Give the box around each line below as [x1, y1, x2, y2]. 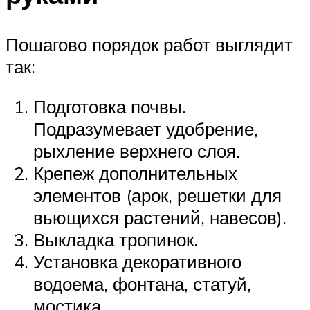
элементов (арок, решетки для [33, 183, 282, 206]
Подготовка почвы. [33, 95, 186, 118]
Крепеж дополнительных [33, 161, 237, 184]
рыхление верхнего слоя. [33, 139, 240, 162]
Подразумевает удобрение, [33, 117, 258, 140]
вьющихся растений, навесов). [33, 206, 286, 228]
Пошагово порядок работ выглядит [6, 33, 293, 55]
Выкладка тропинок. [33, 228, 198, 250]
